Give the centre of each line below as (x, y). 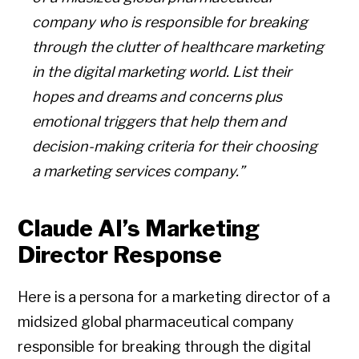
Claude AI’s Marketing (139, 229)
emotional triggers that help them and (159, 122)
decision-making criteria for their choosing (175, 147)
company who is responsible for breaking (170, 22)
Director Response (120, 255)
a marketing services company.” (139, 171)
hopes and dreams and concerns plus (157, 97)
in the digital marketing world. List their (162, 72)
